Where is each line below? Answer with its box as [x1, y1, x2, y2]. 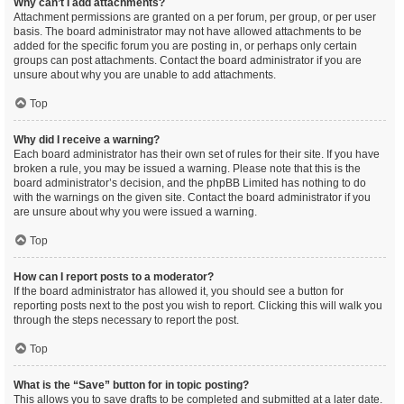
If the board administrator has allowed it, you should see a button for [14, 285, 344, 298]
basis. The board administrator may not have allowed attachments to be [14, 25, 362, 38]
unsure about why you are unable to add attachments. [14, 69, 276, 81]
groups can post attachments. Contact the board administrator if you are [14, 54, 362, 67]
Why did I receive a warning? [14, 133, 160, 146]
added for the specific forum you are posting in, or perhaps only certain [14, 40, 357, 52]
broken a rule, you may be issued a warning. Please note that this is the [14, 162, 361, 175]
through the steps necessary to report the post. [14, 314, 239, 326]
